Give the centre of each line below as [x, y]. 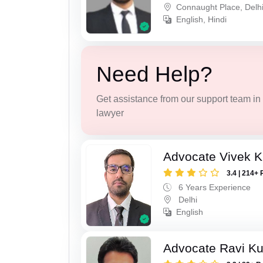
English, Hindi [202, 20]
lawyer [110, 113]
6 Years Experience [214, 188]
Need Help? [154, 74]
